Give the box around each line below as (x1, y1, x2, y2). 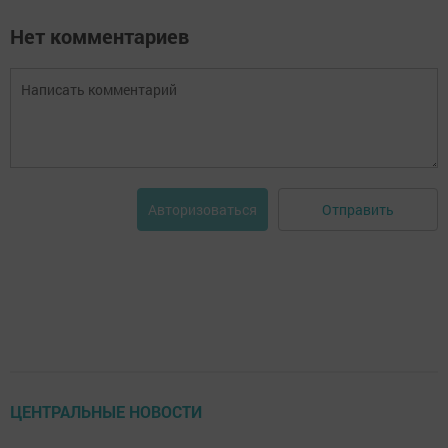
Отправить (322, 199, 394, 219)
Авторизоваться (148, 200, 257, 220)
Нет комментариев (10, 23, 189, 50)
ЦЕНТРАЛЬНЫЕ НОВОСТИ (10, 401, 202, 423)
